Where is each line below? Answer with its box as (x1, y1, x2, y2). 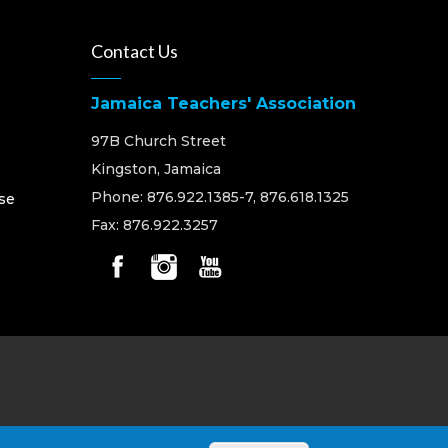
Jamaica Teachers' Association (91, 93, 356, 113)
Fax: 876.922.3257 (91, 215, 218, 234)
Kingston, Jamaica (91, 159, 221, 178)
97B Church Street (91, 131, 226, 150)
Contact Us (91, 39, 178, 62)
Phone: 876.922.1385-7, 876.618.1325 (91, 187, 349, 206)
